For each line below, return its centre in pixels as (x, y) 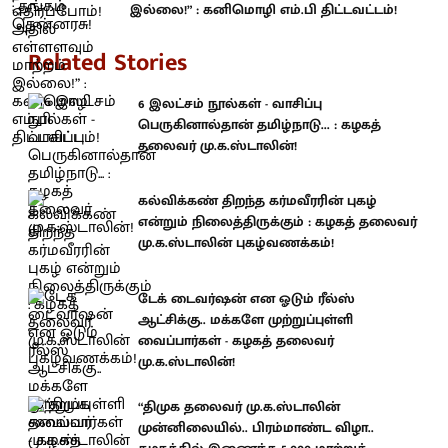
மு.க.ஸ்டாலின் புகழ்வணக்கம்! (236, 242)
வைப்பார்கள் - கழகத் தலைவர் (236, 340)
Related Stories (107, 62)
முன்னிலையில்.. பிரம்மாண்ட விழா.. (256, 427)
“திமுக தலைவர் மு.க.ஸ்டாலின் (239, 406)
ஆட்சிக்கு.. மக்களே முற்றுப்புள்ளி (245, 319)
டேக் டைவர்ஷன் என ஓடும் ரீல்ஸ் (246, 298)
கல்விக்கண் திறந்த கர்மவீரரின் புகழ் (257, 200)
